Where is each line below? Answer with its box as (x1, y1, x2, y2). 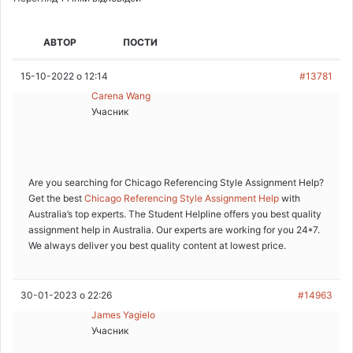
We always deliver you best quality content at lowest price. (28, 239, 286, 251)
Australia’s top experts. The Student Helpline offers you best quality (28, 207, 321, 220)
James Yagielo (91, 308, 155, 321)
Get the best (28, 191, 84, 204)
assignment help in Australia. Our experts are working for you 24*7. (28, 223, 320, 236)
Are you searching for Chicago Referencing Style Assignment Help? (28, 176, 324, 188)
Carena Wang (91, 89, 150, 102)
